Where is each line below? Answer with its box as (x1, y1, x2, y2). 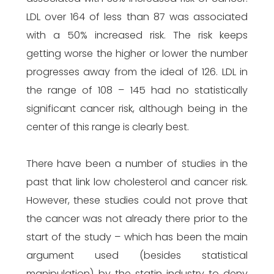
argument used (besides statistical (26, 248, 248, 262)
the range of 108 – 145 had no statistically (26, 83, 248, 97)
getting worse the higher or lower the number (26, 46, 248, 61)
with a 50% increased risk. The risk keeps (26, 28, 248, 42)
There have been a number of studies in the (26, 157, 248, 171)
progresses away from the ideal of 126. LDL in (26, 65, 248, 79)
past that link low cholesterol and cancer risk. (26, 175, 248, 189)
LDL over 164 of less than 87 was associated (26, 10, 248, 24)
